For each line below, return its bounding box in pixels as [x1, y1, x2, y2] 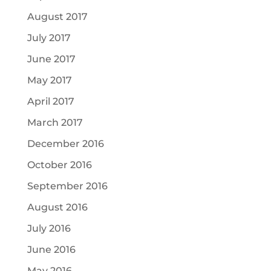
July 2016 [27, 223, 71, 234]
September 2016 [27, 180, 108, 192]
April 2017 [27, 96, 74, 107]
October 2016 [27, 159, 92, 171]
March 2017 [27, 117, 83, 128]
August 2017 [27, 11, 88, 22]
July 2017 [27, 32, 71, 44]
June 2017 [27, 53, 76, 65]
